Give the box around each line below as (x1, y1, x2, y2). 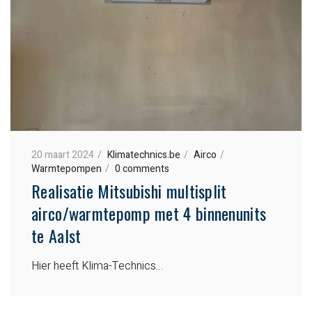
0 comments (115, 161, 169, 176)
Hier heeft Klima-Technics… (31, 257, 163, 274)
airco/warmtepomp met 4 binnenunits (31, 200, 267, 226)
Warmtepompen (31, 161, 102, 176)
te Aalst (31, 222, 81, 248)
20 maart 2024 (31, 147, 94, 162)
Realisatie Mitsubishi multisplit (31, 178, 227, 203)
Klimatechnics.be (107, 147, 180, 162)
